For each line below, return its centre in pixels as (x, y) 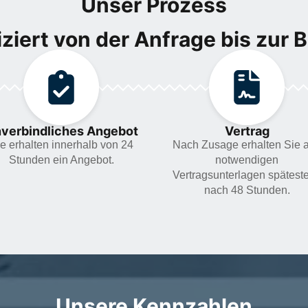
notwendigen (247, 160)
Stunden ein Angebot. (61, 160)
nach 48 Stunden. (247, 190)
